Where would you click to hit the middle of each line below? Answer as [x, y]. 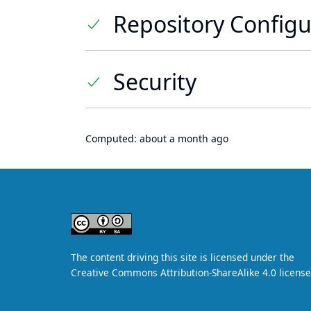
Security [155, 82]
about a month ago [184, 138]
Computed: [112, 138]
